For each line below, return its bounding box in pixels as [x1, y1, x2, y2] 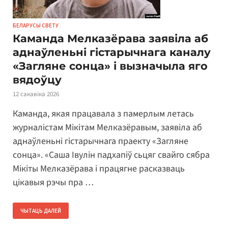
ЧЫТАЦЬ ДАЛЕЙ [20, 207, 61, 214]
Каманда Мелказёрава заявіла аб [13, 32, 208, 45]
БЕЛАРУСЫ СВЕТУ [13, 22, 59, 30]
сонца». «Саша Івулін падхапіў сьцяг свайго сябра [13, 148, 210, 161]
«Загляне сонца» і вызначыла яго [13, 60, 208, 73]
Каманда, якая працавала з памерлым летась [13, 107, 194, 120]
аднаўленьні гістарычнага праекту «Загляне [13, 134, 188, 148]
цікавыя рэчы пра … [13, 176, 94, 189]
